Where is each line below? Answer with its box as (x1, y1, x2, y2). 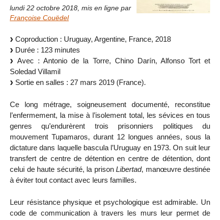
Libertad (116, 165, 141, 174)
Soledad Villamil (10, 67, 60, 76)
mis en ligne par (82, 4, 131, 12)
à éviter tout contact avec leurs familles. (10, 176, 137, 185)
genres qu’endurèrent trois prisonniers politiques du (10, 122, 210, 131)
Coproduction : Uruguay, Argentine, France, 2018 (13, 35, 171, 44)
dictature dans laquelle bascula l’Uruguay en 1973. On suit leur (10, 143, 210, 152)
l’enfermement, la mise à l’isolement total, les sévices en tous (10, 111, 210, 120)
